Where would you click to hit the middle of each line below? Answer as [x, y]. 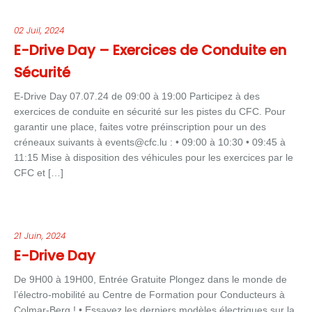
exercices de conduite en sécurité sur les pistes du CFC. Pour [150, 111]
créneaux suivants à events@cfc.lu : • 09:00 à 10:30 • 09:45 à [150, 142]
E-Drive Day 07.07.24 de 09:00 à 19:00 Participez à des [137, 96]
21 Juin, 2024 [40, 236]
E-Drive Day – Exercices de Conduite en [150, 50]
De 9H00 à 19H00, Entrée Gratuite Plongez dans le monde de [150, 279]
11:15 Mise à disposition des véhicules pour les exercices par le [154, 157]
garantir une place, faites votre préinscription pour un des [140, 127]
